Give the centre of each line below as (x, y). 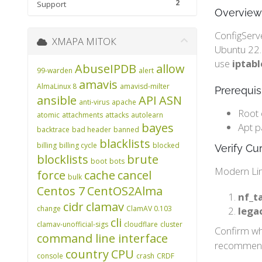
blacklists (125, 144)
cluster (171, 224)
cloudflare (141, 224)
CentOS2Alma (125, 191)
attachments (82, 115)
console (50, 256)
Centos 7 (61, 191)
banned (126, 130)
